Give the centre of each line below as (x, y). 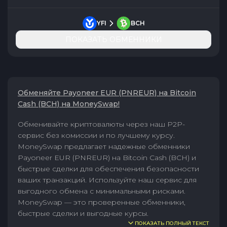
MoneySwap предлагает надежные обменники (104, 146)
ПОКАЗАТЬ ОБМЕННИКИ (113, 40)
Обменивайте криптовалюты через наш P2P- (101, 124)
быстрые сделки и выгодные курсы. (83, 213)
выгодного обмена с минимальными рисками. (102, 191)
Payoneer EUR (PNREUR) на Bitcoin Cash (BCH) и (107, 158)
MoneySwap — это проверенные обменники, (102, 202)
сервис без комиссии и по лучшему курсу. (96, 135)
